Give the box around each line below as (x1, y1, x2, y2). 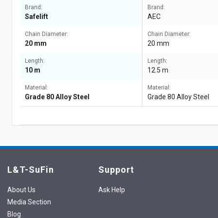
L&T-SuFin (7, 164, 54, 175)
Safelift (25, 13, 48, 20)
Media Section (7, 198, 51, 206)
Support (98, 164, 134, 175)
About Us (7, 186, 36, 194)
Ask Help (98, 186, 125, 194)
